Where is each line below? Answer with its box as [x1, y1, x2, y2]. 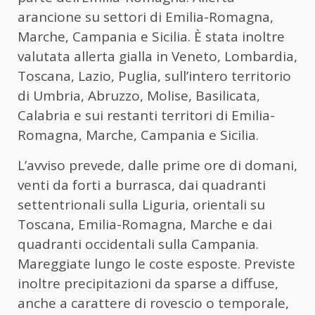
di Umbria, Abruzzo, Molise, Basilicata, [18, 86, 260, 105]
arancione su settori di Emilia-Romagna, [18, 7, 274, 26]
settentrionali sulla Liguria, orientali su [18, 195, 265, 214]
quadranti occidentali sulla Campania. [18, 234, 259, 253]
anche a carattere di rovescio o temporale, [18, 293, 289, 312]
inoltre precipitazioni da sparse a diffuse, [18, 274, 278, 292]
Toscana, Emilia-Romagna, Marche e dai [18, 214, 272, 233]
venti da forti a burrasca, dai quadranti [18, 175, 266, 194]
